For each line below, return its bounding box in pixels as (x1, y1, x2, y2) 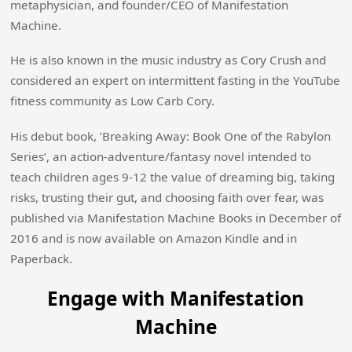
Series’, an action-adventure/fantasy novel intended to (10, 148, 312, 164)
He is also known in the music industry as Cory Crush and (10, 52, 327, 68)
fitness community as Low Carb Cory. (10, 93, 215, 109)
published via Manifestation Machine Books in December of (10, 209, 342, 225)
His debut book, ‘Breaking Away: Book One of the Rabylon (10, 127, 332, 144)
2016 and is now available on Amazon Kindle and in (10, 229, 298, 246)
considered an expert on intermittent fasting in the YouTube (10, 72, 341, 89)
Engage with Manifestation (47, 284, 305, 311)
